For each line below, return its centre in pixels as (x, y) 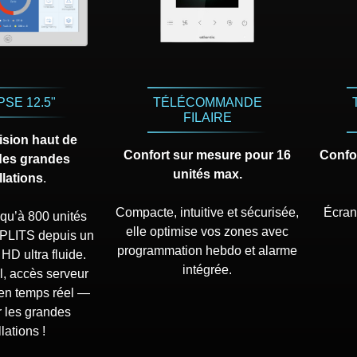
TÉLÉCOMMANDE (207, 103)
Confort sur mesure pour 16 (208, 155)
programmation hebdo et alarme (208, 251)
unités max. (207, 175)
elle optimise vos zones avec (208, 232)
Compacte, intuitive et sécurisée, (208, 213)
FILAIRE (207, 118)
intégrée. (208, 270)
